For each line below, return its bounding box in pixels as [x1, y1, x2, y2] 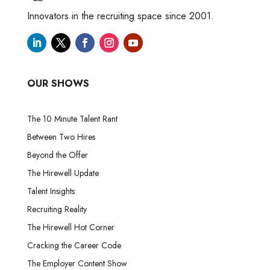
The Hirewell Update [27, 166, 99, 179]
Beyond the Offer [27, 148, 88, 161]
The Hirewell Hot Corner [27, 221, 115, 233]
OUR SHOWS [27, 76, 89, 90]
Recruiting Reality [27, 202, 87, 215]
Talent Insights [27, 184, 75, 197]
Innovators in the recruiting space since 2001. [27, 8, 214, 23]
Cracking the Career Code [27, 239, 121, 251]
